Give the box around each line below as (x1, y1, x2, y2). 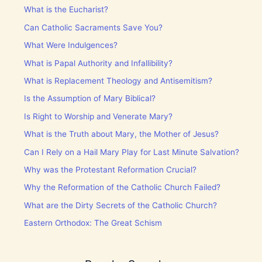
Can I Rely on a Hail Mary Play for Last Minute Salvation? (24, 147, 240, 157)
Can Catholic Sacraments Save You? (24, 22, 163, 32)
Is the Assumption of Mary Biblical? (24, 94, 156, 104)
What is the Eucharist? (24, 5, 109, 15)
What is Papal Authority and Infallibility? (24, 58, 173, 68)
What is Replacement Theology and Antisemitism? (24, 75, 213, 85)
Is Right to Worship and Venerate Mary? (24, 111, 173, 121)
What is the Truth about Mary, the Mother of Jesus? (24, 129, 219, 139)
